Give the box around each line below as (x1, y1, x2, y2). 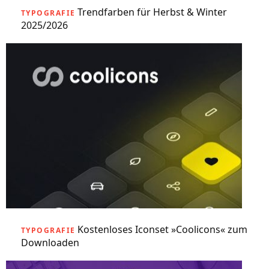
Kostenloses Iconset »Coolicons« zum (77, 223, 248, 236)
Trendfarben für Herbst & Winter (77, 5, 228, 19)
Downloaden (21, 236, 79, 249)
